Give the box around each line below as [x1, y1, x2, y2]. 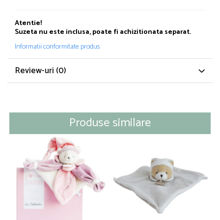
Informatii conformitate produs [15, 41, 100, 53]
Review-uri [15, 64, 56, 78]
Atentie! [15, 18, 42, 29]
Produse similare [69, 113, 151, 133]
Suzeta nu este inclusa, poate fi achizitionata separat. [15, 27, 191, 38]
